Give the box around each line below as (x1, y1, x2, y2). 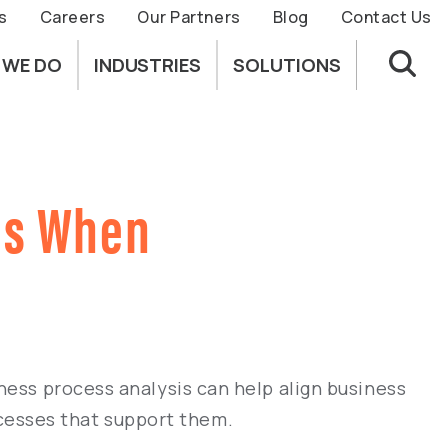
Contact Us (340, 6, 432, 28)
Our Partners (137, 6, 241, 28)
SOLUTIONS (233, 52, 341, 78)
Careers (39, 6, 106, 28)
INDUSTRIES (94, 52, 201, 78)
